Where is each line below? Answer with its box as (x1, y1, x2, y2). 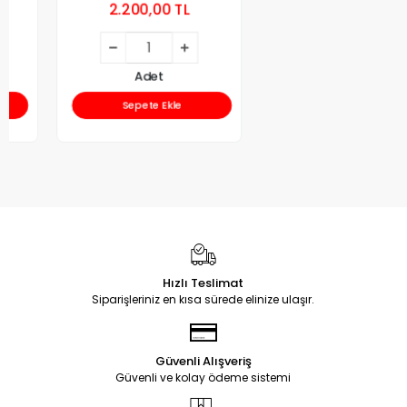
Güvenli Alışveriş (155, 352, 252, 371)
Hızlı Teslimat (163, 274, 244, 293)
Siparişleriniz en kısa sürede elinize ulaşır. (92, 292, 315, 308)
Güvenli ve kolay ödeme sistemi (115, 370, 292, 386)
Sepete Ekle (74, 98, 134, 114)
